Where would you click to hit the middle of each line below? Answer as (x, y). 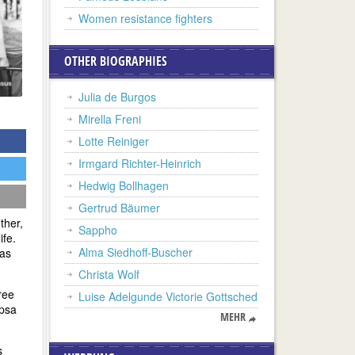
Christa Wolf (109, 274)
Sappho (98, 230)
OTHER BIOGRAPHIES (116, 61)
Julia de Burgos (117, 97)
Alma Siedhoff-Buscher (136, 252)
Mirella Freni (110, 119)
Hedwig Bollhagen (124, 185)
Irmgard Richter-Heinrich (140, 163)
